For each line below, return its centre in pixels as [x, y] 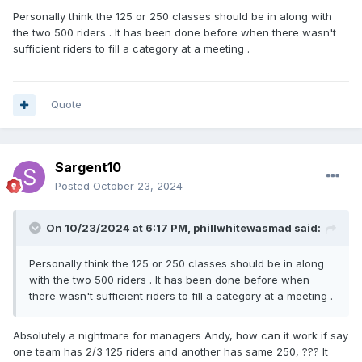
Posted [74, 186]
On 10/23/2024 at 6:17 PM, [120, 228]
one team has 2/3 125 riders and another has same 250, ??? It [170, 352]
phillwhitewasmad [242, 228]
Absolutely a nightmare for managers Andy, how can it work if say [181, 336]
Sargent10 [88, 168]
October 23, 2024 [138, 186]
